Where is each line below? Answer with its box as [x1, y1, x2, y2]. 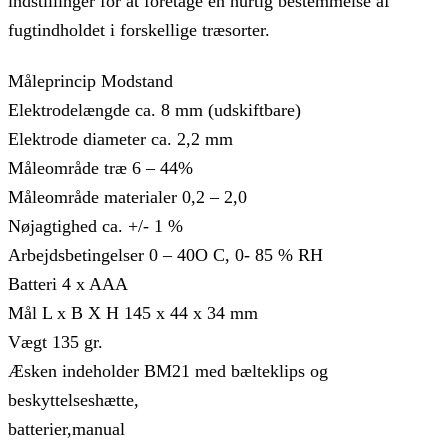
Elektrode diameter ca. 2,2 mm [8, 129, 233, 150]
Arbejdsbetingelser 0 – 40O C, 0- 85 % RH [8, 245, 323, 266]
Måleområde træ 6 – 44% [8, 158, 193, 179]
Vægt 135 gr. [8, 332, 103, 353]
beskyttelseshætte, [8, 390, 139, 411]
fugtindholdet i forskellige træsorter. [8, 19, 270, 40]
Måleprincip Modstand [8, 71, 173, 92]
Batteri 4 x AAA [8, 274, 128, 295]
